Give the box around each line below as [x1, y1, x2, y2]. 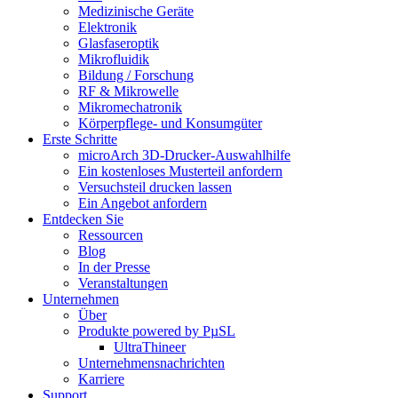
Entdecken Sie [43, 211, 123, 227]
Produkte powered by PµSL [78, 323, 235, 338]
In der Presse [78, 259, 150, 275]
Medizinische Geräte [78, 4, 194, 19]
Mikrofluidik [78, 52, 149, 67]
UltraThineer [114, 339, 186, 354]
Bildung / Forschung [78, 68, 194, 83]
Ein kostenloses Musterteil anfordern [78, 163, 283, 179]
